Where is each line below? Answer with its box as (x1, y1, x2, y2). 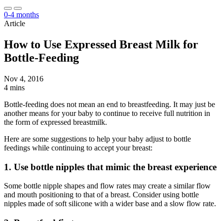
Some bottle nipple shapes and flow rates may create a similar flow (4, 182, 211, 190)
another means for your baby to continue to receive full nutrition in (4, 109, 210, 117)
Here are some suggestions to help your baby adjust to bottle (4, 134, 191, 143)
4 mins (4, 83, 25, 92)
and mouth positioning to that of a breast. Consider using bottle (4, 190, 199, 199)
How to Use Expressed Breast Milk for (4, 37, 198, 51)
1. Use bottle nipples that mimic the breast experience (4, 161, 217, 172)
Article (4, 19, 25, 28)
